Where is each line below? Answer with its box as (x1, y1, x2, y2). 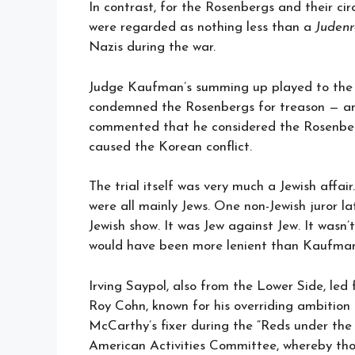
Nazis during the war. (89, 40, 216, 55)
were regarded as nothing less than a (89, 21, 315, 35)
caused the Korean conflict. (89, 139, 252, 154)
